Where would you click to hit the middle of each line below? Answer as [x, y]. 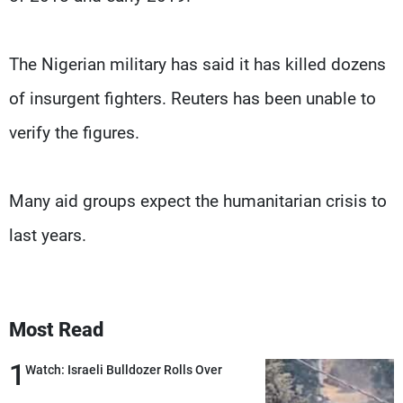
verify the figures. [74, 132]
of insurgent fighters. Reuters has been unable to [193, 98]
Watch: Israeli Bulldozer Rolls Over [124, 369]
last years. [48, 235]
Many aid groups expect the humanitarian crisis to [198, 201]
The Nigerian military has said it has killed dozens [197, 64]
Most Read [56, 329]
